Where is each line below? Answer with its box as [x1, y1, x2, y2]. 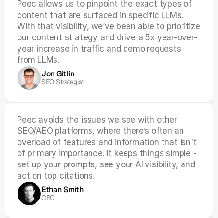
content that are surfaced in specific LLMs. [17, 10, 183, 20]
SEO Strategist [41, 77, 85, 86]
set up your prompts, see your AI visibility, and [17, 160, 195, 169]
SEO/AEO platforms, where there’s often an [17, 126, 184, 136]
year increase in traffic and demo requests [17, 44, 181, 54]
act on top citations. [17, 171, 95, 181]
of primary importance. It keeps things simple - [17, 148, 197, 158]
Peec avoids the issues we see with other [17, 115, 177, 125]
